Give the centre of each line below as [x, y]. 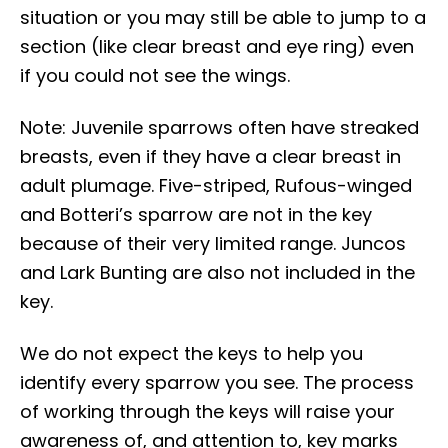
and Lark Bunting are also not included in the [217, 273]
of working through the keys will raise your [207, 412]
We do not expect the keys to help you [191, 354]
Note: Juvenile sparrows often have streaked [219, 128]
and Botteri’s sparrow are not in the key [196, 215]
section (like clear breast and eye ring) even [217, 47]
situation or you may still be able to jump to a [223, 18]
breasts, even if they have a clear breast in [210, 157]
